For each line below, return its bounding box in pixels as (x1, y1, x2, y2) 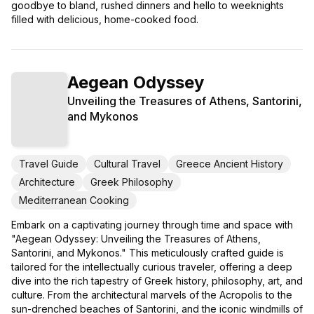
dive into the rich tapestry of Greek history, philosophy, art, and (11, 275, 303, 287)
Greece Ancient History (176, 158, 283, 170)
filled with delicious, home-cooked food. (11, 13, 198, 25)
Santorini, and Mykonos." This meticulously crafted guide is (11, 247, 284, 259)
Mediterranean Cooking (19, 194, 129, 207)
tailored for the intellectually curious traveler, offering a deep (11, 261, 292, 273)
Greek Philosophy (90, 176, 173, 189)
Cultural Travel (94, 158, 161, 170)
